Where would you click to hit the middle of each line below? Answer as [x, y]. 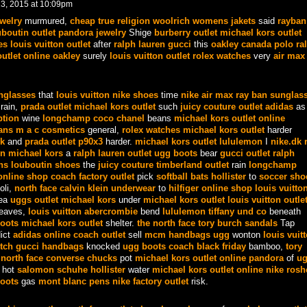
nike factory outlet [150, 282]
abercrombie [111, 212]
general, [103, 130]
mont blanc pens [74, 282]
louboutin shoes [45, 165]
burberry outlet [185, 32]
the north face [166, 223]
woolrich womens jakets [204, 21]
